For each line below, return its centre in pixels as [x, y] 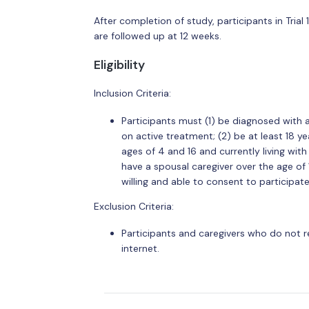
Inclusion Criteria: [132, 93]
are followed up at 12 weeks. [157, 36]
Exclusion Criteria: [133, 206]
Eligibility [119, 64]
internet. [140, 248]
